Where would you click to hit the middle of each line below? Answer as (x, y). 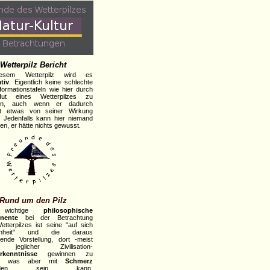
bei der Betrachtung (55, 218)
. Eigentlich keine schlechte (51, 82)
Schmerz (79, 261)
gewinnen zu (65, 254)
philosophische (68, 210)
